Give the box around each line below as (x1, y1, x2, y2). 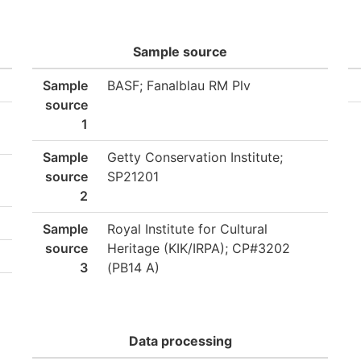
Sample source (133, 44, 227, 60)
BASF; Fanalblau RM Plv (107, 77, 251, 93)
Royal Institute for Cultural (107, 221, 268, 237)
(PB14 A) (107, 259, 160, 276)
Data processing (128, 333, 232, 349)
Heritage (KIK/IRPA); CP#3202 (107, 240, 290, 256)
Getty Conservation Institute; (107, 149, 283, 165)
